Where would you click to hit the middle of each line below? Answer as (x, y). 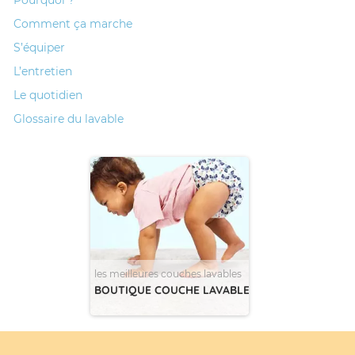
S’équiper (39, 47)
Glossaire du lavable (69, 118)
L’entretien (43, 71)
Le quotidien (48, 95)
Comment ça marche (73, 23)
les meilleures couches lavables (168, 273)
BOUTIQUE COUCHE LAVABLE (172, 290)
